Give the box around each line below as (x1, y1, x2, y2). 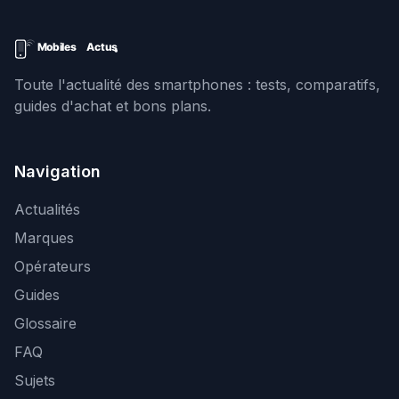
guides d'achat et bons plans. (14, 97, 211, 115)
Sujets (14, 371, 55, 389)
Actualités (14, 200, 80, 218)
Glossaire (14, 314, 77, 332)
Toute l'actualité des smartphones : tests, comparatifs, (14, 76, 380, 94)
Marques (14, 229, 74, 247)
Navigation (14, 162, 101, 181)
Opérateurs (14, 257, 91, 275)
